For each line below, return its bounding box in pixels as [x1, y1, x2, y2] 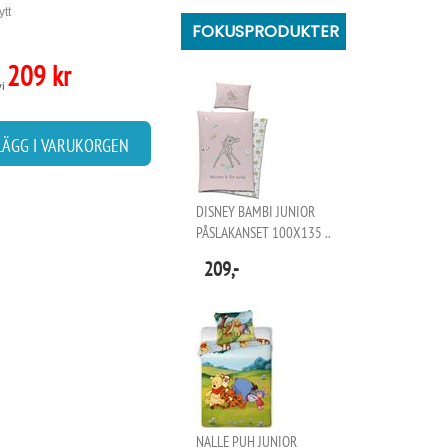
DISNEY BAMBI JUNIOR [196, 202, 315, 221]
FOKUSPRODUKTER [192, 20, 339, 43]
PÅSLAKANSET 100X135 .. [196, 223, 331, 242]
